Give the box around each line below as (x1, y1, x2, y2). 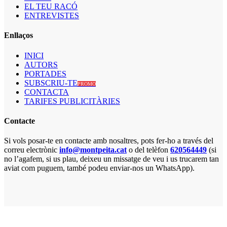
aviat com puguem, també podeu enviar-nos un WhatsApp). (4, 164, 195, 173)
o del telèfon (127, 145, 170, 155)
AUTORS (24, 60, 58, 69)
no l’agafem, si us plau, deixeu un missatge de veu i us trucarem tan (4, 155, 219, 164)
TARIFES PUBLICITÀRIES (24, 96, 120, 105)
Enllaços (4, 31, 33, 40)
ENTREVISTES (24, 11, 79, 20)
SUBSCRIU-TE (24, 78, 78, 87)
